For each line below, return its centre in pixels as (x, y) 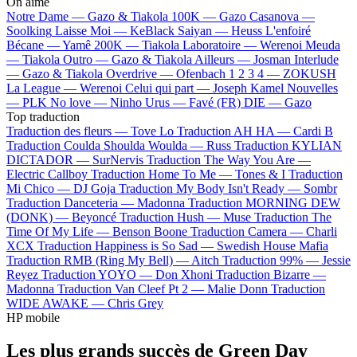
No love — (80, 102)
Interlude (316, 59)
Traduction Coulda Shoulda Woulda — (106, 145)
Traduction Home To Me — (163, 174)
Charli (322, 231)
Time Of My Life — (59, 231)
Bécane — (34, 45)
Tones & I (260, 174)
